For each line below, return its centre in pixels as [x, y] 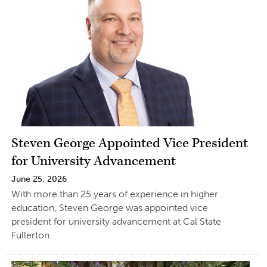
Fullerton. [31, 235]
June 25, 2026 [39, 179]
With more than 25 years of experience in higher [114, 194]
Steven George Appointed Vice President [129, 144]
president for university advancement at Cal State [116, 222]
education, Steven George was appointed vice [109, 208]
